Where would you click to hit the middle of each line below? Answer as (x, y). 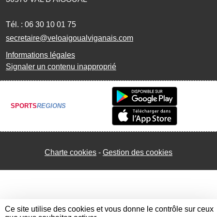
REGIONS (51, 106)
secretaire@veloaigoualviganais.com (70, 38)
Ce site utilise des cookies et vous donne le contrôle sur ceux (109, 209)
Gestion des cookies (138, 152)
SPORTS (24, 106)
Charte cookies (70, 152)
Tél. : (15, 24)
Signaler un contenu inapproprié (61, 66)
